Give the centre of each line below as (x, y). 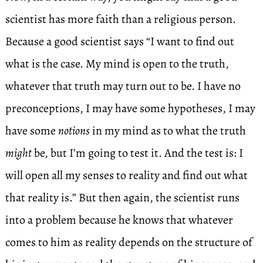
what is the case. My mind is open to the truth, (117, 64)
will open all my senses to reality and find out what (126, 175)
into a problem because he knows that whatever (119, 220)
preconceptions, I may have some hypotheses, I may (130, 108)
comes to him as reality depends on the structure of (129, 242)
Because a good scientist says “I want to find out (119, 41)
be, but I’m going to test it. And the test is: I (137, 153)
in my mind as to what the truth (168, 131)
